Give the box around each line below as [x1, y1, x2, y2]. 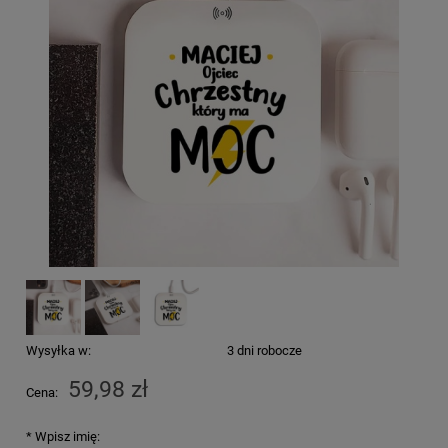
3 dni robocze [226, 342, 302, 358]
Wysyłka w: [26, 342, 91, 358]
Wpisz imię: [32, 428, 100, 444]
